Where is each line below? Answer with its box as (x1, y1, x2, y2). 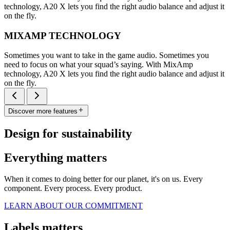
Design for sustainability (4, 126, 132, 140)
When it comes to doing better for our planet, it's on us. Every (4, 175, 203, 184)
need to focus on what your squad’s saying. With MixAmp (4, 60, 193, 69)
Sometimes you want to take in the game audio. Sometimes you (4, 51, 209, 60)
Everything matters (4, 150, 107, 164)
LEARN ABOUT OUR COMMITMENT (4, 201, 143, 210)
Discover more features (8, 107, 78, 115)
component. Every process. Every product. (4, 184, 142, 193)
